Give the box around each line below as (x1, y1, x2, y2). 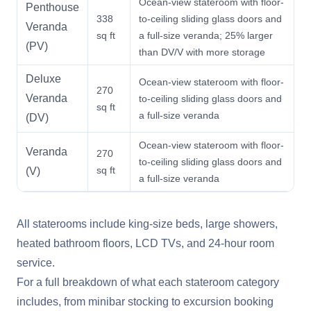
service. (17, 256, 55, 269)
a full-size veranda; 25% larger (139, 29, 273, 41)
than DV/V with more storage (139, 46, 265, 58)
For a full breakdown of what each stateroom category (17, 276, 279, 288)
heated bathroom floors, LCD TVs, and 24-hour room (17, 237, 274, 249)
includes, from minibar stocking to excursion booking (17, 295, 274, 308)
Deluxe (26, 72, 61, 85)
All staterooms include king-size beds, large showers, (17, 217, 278, 230)
